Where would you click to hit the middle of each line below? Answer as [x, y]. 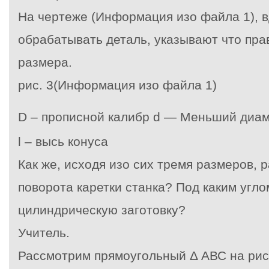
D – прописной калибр [86, 117]
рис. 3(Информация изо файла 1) [117, 85]
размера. [45, 62]
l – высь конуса [63, 141]
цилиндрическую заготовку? [102, 210]
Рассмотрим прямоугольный [102, 255]
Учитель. [44, 233]
